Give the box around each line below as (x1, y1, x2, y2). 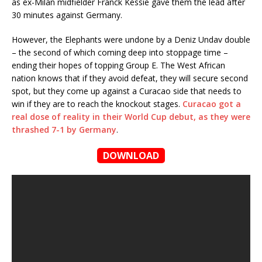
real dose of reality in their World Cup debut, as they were (12, 111, 250, 122)
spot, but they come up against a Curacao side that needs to (12, 85, 242, 96)
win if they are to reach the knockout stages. (12, 98, 182, 109)
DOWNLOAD (103, 149, 159, 162)
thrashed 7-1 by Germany (12, 123, 116, 135)
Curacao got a (182, 98, 241, 109)
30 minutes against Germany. (12, 9, 122, 20)
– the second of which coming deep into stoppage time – (12, 46, 228, 58)
